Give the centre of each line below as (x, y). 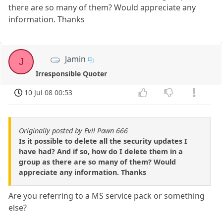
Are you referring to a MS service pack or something (107, 195)
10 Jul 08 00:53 (49, 93)
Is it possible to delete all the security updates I (103, 141)
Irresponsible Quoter (72, 74)
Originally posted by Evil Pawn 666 (73, 130)
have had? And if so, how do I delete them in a (101, 151)
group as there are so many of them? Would (97, 162)
